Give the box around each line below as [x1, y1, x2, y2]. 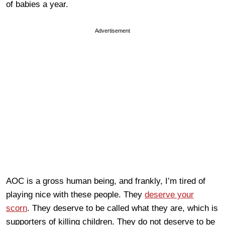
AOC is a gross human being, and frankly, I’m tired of [6, 176, 205, 186]
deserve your [145, 189, 194, 199]
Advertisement [95, 27, 130, 34]
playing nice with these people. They [6, 189, 145, 199]
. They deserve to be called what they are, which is [27, 203, 218, 213]
